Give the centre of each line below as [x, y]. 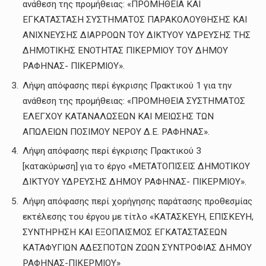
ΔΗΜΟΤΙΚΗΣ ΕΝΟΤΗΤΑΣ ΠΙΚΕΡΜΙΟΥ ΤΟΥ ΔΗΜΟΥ [125, 50]
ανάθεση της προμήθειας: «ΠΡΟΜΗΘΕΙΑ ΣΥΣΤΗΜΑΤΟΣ [134, 101]
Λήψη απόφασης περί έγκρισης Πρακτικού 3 [112, 151]
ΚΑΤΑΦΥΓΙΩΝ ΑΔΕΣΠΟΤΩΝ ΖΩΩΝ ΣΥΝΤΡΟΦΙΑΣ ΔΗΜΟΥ [137, 248]
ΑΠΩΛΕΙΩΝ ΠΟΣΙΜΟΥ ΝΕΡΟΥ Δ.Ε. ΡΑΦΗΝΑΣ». [116, 132]
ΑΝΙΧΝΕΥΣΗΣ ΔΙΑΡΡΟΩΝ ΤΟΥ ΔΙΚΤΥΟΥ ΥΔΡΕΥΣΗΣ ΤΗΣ [137, 35]
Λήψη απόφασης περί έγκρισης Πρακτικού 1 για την [127, 85]
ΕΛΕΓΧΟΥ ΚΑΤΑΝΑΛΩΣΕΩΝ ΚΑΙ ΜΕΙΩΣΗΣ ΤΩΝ [118, 116]
